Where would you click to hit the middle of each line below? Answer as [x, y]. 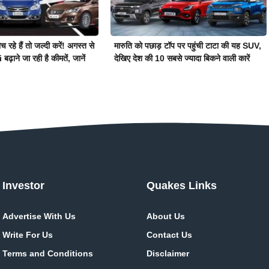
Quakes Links [182, 185]
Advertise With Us [39, 216]
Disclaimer [168, 253]
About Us [166, 216]
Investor [23, 185]
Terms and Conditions [48, 253]
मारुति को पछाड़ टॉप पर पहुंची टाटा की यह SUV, [187, 45]
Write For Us [28, 234]
